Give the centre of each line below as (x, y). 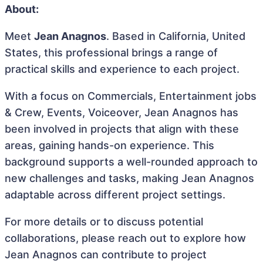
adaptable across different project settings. (115, 195)
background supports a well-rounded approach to (131, 162)
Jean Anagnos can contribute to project (106, 254)
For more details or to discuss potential (104, 222)
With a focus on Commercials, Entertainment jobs (131, 96)
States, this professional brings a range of (111, 53)
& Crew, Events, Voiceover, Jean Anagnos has (122, 112)
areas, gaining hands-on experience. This (109, 145)
